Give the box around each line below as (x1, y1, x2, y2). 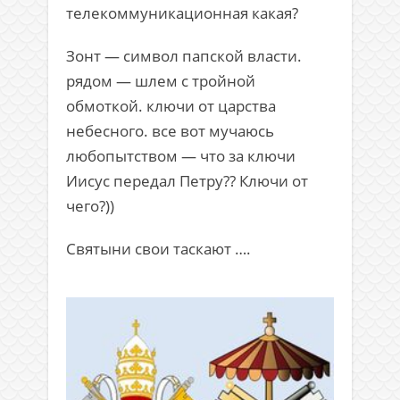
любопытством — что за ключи (66, 146, 296, 167)
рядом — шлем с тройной (66, 71, 255, 92)
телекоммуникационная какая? (66, 3, 298, 24)
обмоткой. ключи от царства (66, 96, 276, 117)
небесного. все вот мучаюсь (66, 121, 274, 142)
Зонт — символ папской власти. (66, 46, 302, 67)
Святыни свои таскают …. (66, 238, 251, 260)
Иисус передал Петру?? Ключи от (66, 171, 308, 192)
